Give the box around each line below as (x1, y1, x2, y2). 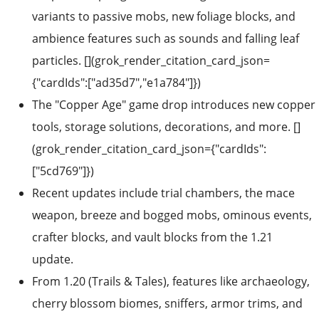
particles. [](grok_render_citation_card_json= (32, 53, 270, 69)
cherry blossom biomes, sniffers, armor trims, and (32, 296, 303, 312)
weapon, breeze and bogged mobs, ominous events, (32, 207, 312, 224)
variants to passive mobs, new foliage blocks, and (32, 9, 296, 25)
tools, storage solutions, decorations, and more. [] (32, 119, 300, 135)
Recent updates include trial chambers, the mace (32, 185, 295, 202)
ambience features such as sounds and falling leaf (32, 31, 299, 47)
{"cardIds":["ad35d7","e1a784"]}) (32, 75, 201, 91)
